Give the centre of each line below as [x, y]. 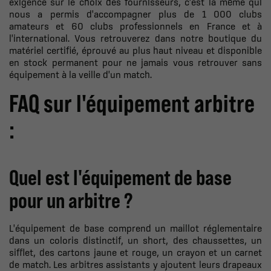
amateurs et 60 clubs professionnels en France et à [135, 26]
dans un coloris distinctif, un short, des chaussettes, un [135, 240]
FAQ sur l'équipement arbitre [132, 103]
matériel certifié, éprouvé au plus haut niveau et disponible [135, 50]
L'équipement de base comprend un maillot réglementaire [135, 228]
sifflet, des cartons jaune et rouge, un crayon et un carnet [135, 252]
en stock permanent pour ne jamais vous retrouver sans [135, 62]
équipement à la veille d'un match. [80, 74]
